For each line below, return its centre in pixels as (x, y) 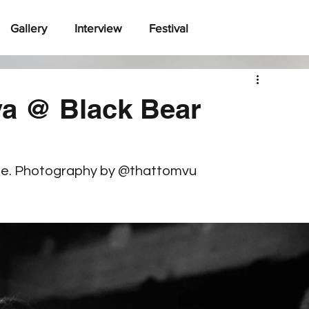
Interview (98, 28)
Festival (169, 28)
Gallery (29, 28)
